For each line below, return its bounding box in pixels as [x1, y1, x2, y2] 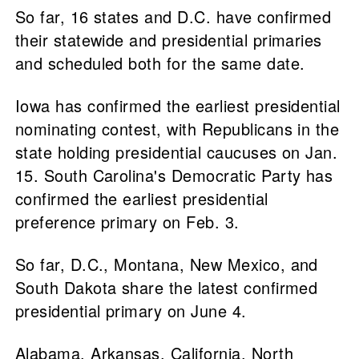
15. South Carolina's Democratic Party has [14, 163, 333, 188]
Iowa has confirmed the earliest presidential [14, 94, 341, 118]
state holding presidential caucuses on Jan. [14, 140, 338, 164]
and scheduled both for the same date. [14, 51, 310, 75]
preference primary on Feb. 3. [14, 210, 240, 234]
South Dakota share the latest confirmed [14, 276, 318, 300]
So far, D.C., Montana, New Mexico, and [14, 252, 318, 276]
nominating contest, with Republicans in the [14, 117, 340, 141]
